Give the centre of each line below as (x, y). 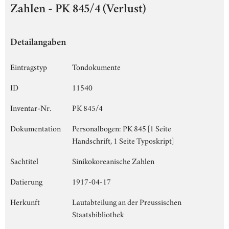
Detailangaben (38, 43)
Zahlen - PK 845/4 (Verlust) (78, 10)
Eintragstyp (29, 66)
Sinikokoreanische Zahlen (113, 160)
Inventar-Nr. (31, 107)
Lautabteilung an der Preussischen (127, 201)
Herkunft (25, 201)
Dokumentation (36, 128)
